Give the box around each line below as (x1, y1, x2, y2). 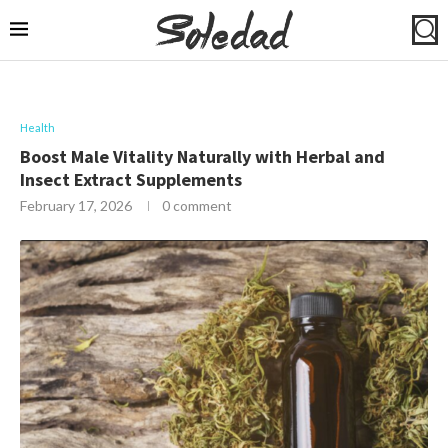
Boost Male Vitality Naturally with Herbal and (20, 144, 385, 168)
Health (20, 120, 55, 134)
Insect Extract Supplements (20, 167, 242, 191)
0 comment (162, 196, 232, 214)
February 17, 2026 (20, 196, 132, 214)
